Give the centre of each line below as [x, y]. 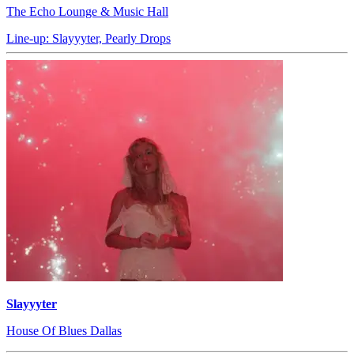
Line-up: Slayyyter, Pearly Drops [88, 39]
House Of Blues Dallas [64, 331]
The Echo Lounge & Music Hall [87, 12]
